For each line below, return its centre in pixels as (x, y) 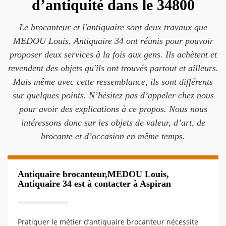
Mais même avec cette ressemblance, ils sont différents (113, 82)
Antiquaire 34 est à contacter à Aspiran (94, 184)
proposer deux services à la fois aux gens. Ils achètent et (113, 54)
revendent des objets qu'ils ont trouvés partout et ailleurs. (113, 68)
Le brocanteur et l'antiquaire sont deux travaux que (113, 27)
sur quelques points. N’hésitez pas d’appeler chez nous (113, 95)
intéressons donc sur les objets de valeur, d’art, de (113, 123)
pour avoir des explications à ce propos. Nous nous (113, 109)
